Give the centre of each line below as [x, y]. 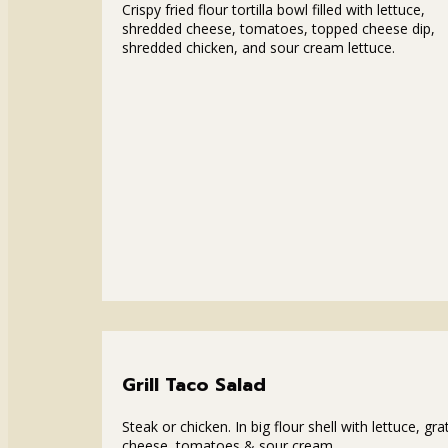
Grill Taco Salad [194, 384]
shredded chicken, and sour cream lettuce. [258, 47]
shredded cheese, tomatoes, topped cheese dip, [278, 28]
